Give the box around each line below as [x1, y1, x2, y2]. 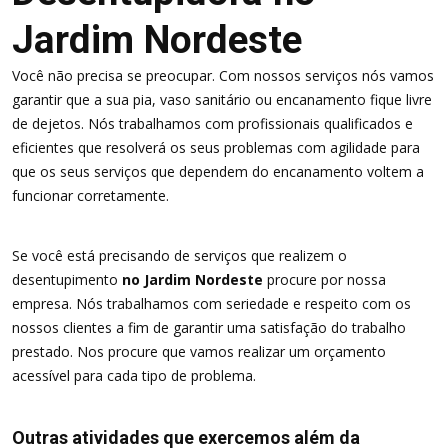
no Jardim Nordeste [118, 270, 263, 289]
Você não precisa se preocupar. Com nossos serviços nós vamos [12, 66, 434, 85]
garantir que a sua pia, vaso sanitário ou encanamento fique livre [12, 90, 432, 109]
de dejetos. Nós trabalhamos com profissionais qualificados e [12, 114, 413, 133]
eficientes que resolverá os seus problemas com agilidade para [12, 138, 420, 157]
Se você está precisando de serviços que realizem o [12, 246, 347, 265]
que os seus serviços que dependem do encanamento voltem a [12, 162, 424, 181]
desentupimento [12, 270, 118, 289]
